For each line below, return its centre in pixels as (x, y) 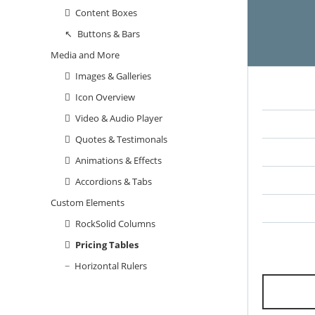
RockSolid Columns (115, 224)
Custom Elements (88, 203)
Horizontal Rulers (110, 266)
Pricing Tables (107, 245)
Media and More (85, 55)
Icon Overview (105, 97)
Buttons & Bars (108, 34)
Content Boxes (106, 13)
